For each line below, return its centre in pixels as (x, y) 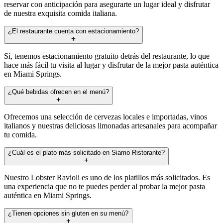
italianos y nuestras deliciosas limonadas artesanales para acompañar (111, 125)
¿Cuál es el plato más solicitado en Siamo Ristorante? (86, 152)
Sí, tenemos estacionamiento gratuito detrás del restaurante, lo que (107, 56)
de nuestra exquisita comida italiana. (60, 13)
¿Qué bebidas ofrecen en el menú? (58, 92)
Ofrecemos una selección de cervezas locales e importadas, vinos (106, 116)
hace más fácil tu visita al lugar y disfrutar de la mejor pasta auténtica (111, 65)
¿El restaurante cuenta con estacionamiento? (73, 31)
